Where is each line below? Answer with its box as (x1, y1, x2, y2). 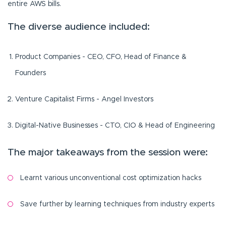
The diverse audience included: (8, 22, 150, 32)
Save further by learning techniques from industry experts (20, 201, 214, 208)
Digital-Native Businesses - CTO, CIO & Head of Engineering (15, 122, 215, 130)
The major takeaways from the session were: (8, 147, 208, 157)
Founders (15, 70, 46, 77)
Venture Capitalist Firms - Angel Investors (15, 96, 153, 103)
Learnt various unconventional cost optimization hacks (20, 175, 201, 182)
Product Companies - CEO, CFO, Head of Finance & (15, 53, 187, 61)
